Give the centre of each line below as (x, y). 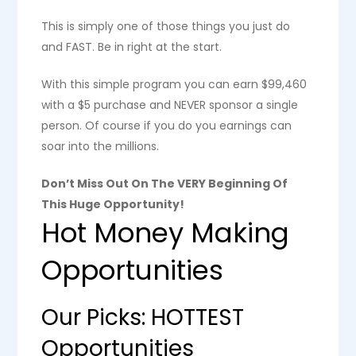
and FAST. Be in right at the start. (132, 47)
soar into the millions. (101, 146)
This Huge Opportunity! (113, 204)
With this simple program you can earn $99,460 (174, 84)
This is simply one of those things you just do (166, 26)
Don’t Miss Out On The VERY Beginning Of (165, 184)
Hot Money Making (166, 233)
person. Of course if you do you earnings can (167, 126)
